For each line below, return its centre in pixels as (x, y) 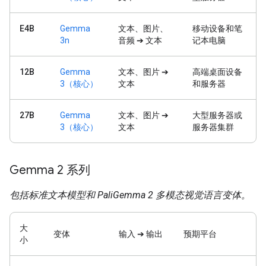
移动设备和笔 (217, 28)
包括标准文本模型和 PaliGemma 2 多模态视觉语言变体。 (130, 195)
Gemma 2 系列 (50, 170)
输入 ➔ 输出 (141, 234)
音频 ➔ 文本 (140, 40)
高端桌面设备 (217, 72)
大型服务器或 (217, 115)
